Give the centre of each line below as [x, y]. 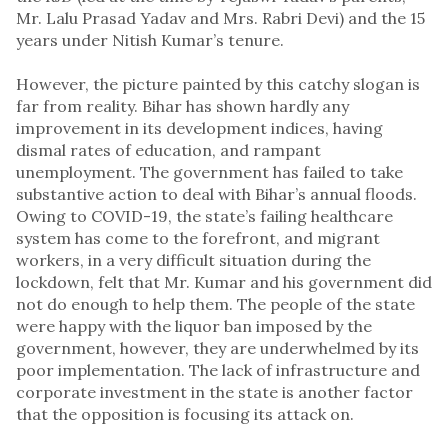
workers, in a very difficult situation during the [193, 259]
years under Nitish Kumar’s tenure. [150, 39]
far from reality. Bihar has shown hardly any [182, 105]
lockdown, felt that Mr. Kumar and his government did [224, 281]
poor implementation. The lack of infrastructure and [218, 369]
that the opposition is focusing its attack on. [185, 413]
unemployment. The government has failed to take [209, 171]
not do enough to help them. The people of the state [215, 303]
